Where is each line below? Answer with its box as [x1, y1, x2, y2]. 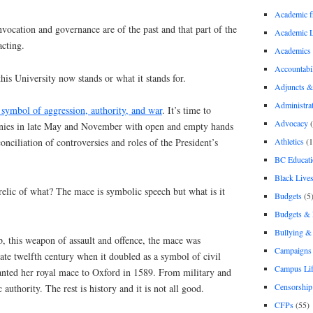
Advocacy [274, 117, 308, 129]
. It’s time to [162, 103, 211, 117]
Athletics [274, 135, 304, 147]
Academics [274, 44, 311, 56]
